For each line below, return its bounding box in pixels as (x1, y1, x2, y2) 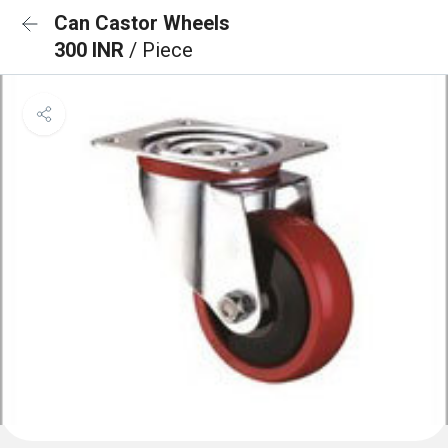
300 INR (54, 38, 129, 62)
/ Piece (129, 38, 193, 62)
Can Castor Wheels (54, 11, 230, 35)
